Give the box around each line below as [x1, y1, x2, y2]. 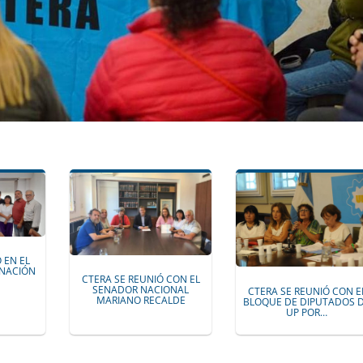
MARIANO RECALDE [96, 293, 186, 308]
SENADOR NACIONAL [92, 283, 190, 297]
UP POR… [286, 305, 328, 319]
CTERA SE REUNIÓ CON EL [81, 272, 200, 287]
